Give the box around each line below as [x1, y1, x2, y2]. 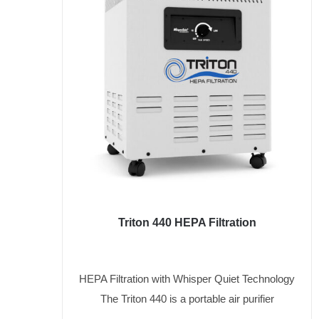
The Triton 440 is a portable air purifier [100, 293, 274, 305]
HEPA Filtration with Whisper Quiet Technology [79, 273, 295, 286]
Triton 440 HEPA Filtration [117, 216, 256, 229]
